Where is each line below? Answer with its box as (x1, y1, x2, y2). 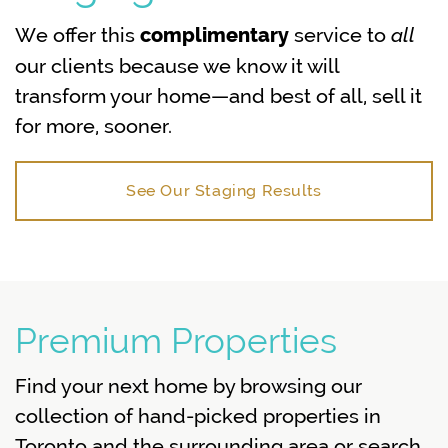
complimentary (140, 24, 289, 47)
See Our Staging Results (126, 181, 322, 200)
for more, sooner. (15, 114, 172, 138)
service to (289, 23, 391, 47)
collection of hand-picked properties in (15, 404, 381, 428)
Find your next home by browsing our (15, 374, 362, 398)
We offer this (15, 23, 140, 47)
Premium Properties (15, 320, 337, 361)
